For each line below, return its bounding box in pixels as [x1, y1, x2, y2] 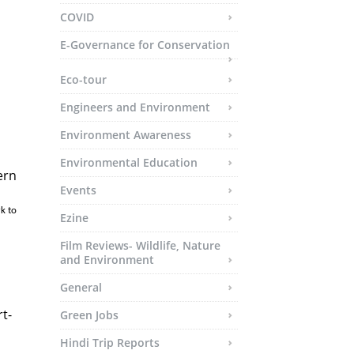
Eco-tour [60, 72, 107, 87]
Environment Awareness [60, 127, 191, 142]
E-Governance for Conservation [60, 37, 230, 52]
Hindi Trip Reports [60, 335, 160, 350]
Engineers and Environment [60, 100, 210, 115]
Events [60, 183, 96, 198]
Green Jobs [60, 307, 119, 322]
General [60, 280, 102, 295]
